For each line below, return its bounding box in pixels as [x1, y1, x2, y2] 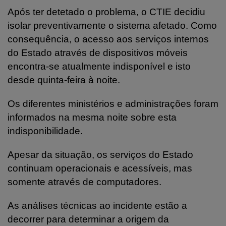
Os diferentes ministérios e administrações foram [8, 98, 218, 109]
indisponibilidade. [8, 125, 83, 136]
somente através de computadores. [8, 176, 161, 187]
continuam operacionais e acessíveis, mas [8, 162, 192, 174]
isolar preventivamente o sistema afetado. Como [8, 20, 217, 31]
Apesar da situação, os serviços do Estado [8, 149, 193, 160]
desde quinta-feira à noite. [8, 74, 120, 85]
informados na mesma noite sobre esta [8, 111, 177, 123]
